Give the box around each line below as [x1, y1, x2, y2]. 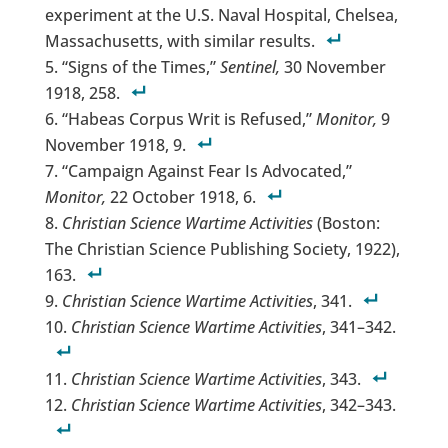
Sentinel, [219, 56, 280, 79]
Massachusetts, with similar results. [44, 30, 315, 53]
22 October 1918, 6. [105, 186, 256, 209]
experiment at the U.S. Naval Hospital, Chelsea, [44, 4, 398, 27]
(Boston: [312, 212, 380, 235]
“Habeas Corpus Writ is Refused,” [61, 108, 316, 131]
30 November [279, 56, 386, 79]
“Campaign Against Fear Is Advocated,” [61, 160, 352, 183]
